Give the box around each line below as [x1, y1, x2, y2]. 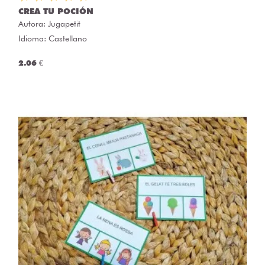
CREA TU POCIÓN [18, 6, 93, 16]
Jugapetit [48, 18, 80, 28]
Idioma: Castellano [18, 33, 87, 43]
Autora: [18, 18, 48, 28]
